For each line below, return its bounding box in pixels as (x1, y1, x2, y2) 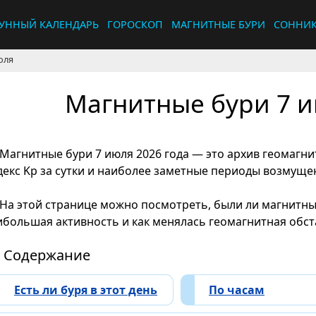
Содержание (4, 245, 90, 265)
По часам (209, 282, 265, 298)
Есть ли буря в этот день (14, 282, 157, 298)
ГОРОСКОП (107, 18, 163, 31)
